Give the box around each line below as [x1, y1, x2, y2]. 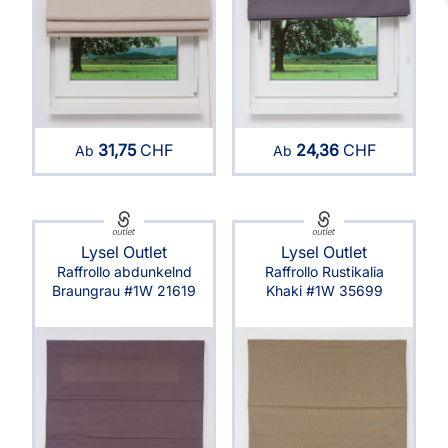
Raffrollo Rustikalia [264, 262, 384, 280]
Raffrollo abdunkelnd [56, 262, 192, 280]
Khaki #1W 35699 [265, 281, 383, 299]
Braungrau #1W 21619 [52, 281, 196, 299]
